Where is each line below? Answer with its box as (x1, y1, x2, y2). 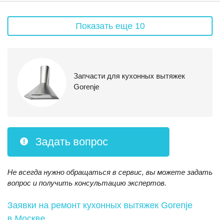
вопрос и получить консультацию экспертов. (7, 179, 166, 187)
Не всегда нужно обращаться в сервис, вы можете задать (7, 168, 213, 176)
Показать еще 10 (75, 21, 145, 31)
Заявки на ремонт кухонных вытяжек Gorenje (7, 200, 192, 210)
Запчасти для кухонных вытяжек (74, 71, 185, 80)
